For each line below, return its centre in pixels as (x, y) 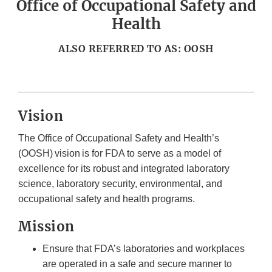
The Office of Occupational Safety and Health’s (119, 138)
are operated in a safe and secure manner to (137, 264)
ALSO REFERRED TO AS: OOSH (136, 49)
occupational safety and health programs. (108, 199)
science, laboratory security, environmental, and (120, 184)
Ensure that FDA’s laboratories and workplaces (144, 249)
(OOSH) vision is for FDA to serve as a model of (120, 154)
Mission (48, 227)
